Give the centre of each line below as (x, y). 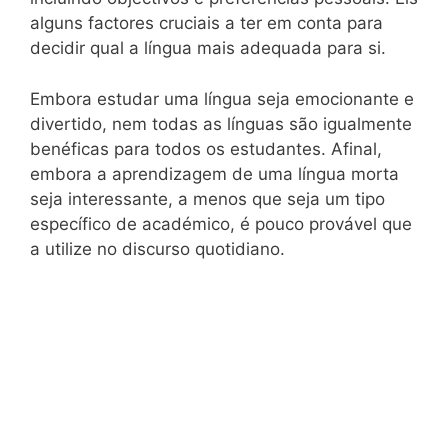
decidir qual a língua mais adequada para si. (208, 48)
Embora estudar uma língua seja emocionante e (222, 98)
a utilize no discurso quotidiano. (157, 248)
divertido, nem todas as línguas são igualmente (221, 123)
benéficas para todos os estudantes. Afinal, (206, 148)
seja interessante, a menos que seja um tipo (207, 198)
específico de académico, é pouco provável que (221, 223)
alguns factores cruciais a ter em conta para (206, 23)
